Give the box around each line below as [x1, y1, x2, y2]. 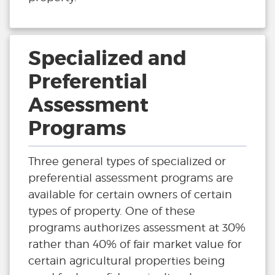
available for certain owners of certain [28, 188, 232, 201]
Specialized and [28, 46, 187, 72]
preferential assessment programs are [28, 171, 233, 185]
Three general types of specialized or [28, 155, 226, 168]
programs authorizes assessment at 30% [28, 221, 246, 234]
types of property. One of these [28, 204, 195, 218]
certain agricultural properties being [28, 254, 225, 268]
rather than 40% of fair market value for [28, 238, 242, 251]
